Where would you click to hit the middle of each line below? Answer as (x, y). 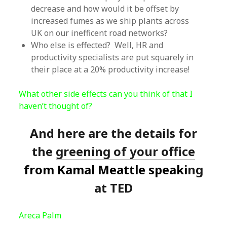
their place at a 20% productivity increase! (110, 69)
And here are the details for (113, 133)
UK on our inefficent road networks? (100, 33)
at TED (113, 188)
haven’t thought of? (56, 106)
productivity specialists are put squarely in (112, 57)
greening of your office (125, 151)
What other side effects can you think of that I (106, 94)
